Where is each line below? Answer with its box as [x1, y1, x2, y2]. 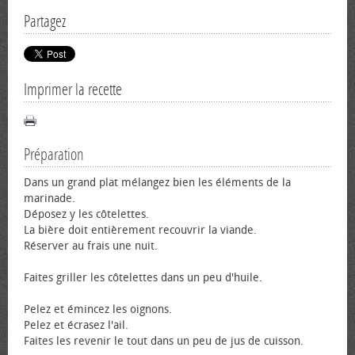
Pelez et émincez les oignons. [24, 303, 172, 316]
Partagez [24, 12, 66, 31]
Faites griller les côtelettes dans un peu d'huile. [24, 271, 262, 284]
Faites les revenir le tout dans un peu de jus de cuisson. [24, 334, 303, 348]
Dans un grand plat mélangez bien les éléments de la [24, 176, 291, 189]
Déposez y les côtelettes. [24, 208, 149, 221]
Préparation [24, 145, 84, 164]
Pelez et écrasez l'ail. [24, 319, 128, 332]
